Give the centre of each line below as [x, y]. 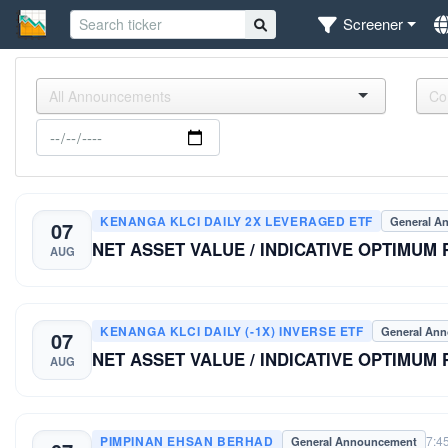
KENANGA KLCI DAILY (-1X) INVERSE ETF [232, 330]
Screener [373, 24]
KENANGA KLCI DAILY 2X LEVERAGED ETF [236, 220]
